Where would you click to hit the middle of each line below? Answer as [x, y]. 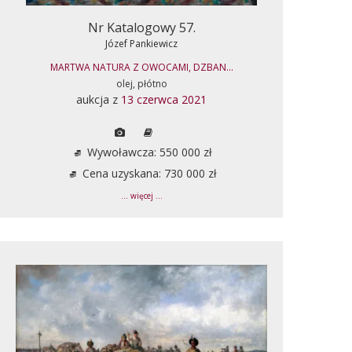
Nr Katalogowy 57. [141, 27]
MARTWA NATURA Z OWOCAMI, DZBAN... [141, 67]
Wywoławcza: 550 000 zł [148, 152]
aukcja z [99, 99]
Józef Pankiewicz [141, 43]
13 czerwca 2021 [164, 99]
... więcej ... [141, 196]
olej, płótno [141, 83]
